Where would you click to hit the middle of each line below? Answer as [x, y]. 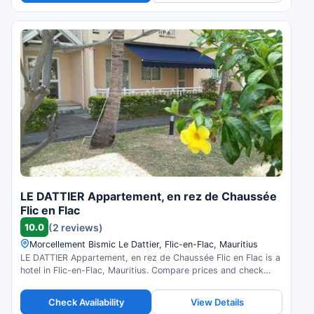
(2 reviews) [76, 227]
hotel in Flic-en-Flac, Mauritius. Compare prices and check [142, 271]
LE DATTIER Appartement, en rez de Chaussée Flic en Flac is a [150, 258]
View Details [217, 302]
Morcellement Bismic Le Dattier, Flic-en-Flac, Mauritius [144, 245]
